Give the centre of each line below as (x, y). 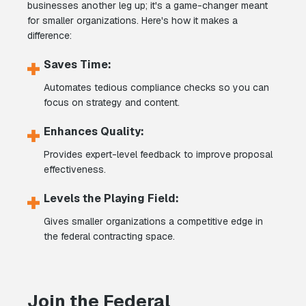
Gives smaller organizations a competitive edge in (153, 222)
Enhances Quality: (94, 132)
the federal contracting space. (109, 237)
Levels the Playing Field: (111, 199)
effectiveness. (75, 170)
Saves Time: (78, 65)
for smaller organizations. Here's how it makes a (133, 21)
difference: (50, 36)
